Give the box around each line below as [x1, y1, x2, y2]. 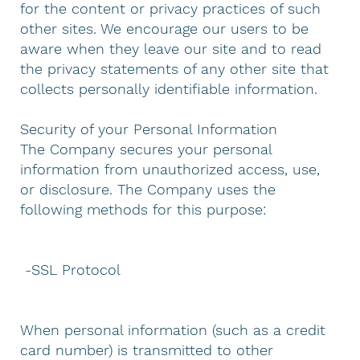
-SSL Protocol [20, 260, 121, 278]
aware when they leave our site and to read [20, 39, 322, 57]
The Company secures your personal [20, 140, 272, 157]
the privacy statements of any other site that [20, 59, 329, 77]
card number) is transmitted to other [20, 341, 274, 358]
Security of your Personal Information [20, 120, 278, 137]
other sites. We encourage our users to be [20, 19, 309, 37]
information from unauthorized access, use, [20, 160, 321, 178]
